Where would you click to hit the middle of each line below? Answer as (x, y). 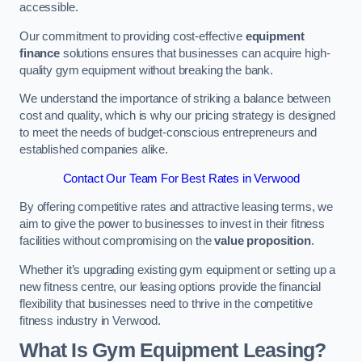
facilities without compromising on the (117, 241)
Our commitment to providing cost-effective (133, 36)
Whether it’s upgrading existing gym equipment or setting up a (178, 269)
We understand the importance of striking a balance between (175, 99)
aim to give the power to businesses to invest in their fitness (172, 224)
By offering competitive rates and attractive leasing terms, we (176, 207)
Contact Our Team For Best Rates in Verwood (181, 178)
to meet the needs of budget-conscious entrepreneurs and (168, 133)
